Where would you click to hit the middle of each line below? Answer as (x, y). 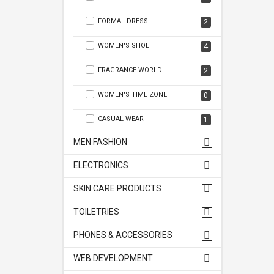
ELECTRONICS (101, 165)
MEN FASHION (100, 142)
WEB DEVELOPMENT (113, 258)
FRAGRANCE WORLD (130, 70)
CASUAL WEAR (120, 119)
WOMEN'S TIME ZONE (132, 94)
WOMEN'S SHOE (123, 46)
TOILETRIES (96, 212)
